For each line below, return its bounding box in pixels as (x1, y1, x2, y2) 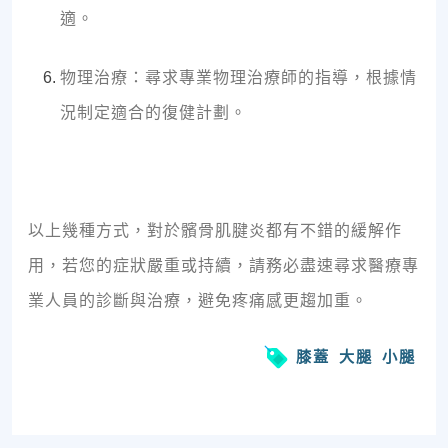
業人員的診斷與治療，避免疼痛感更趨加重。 (28, 292, 368, 310)
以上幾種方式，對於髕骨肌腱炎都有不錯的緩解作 (28, 222, 402, 240)
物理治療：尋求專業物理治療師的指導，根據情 (60, 69, 417, 87)
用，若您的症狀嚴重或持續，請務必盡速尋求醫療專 (28, 257, 419, 275)
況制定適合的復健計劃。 (60, 104, 247, 122)
